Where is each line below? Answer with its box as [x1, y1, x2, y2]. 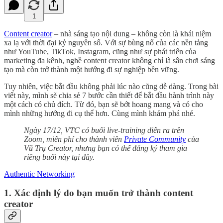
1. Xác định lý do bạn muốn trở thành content [4, 188, 193, 199]
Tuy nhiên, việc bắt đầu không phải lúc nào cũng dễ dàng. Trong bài [4, 82, 219, 91]
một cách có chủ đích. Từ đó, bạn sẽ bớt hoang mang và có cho [4, 100, 203, 109]
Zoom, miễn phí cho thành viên [24, 134, 124, 143]
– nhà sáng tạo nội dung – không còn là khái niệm [52, 29, 211, 38]
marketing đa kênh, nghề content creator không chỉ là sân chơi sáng [4, 56, 215, 65]
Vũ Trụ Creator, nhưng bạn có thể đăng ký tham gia [24, 143, 187, 152]
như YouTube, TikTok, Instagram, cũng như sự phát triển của [4, 47, 196, 56]
